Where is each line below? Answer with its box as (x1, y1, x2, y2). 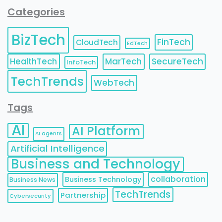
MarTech (105, 55, 142, 67)
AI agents (35, 130, 62, 138)
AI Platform (72, 123, 141, 140)
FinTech (157, 36, 190, 49)
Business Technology (64, 174, 141, 185)
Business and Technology (11, 155, 180, 173)
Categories (7, 4, 65, 19)
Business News (9, 175, 56, 184)
